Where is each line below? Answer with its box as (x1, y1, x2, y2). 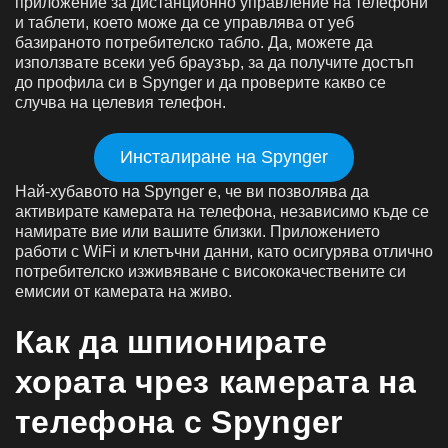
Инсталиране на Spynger (120, 146, 328, 167)
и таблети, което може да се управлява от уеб (15, 13, 354, 31)
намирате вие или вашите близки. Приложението (15, 222, 380, 240)
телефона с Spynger (15, 403, 343, 440)
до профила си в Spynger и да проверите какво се (15, 73, 386, 91)
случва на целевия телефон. (15, 93, 226, 111)
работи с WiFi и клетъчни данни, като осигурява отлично (15, 242, 433, 260)
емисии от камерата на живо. (15, 282, 232, 300)
